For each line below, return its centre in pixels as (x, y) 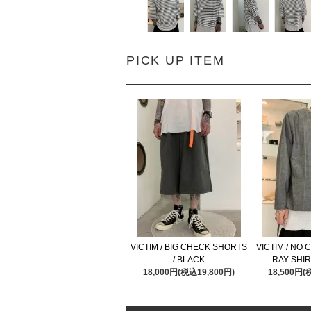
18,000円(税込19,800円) (189, 272)
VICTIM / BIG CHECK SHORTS (189, 247)
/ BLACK (189, 260)
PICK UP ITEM (176, 60)
